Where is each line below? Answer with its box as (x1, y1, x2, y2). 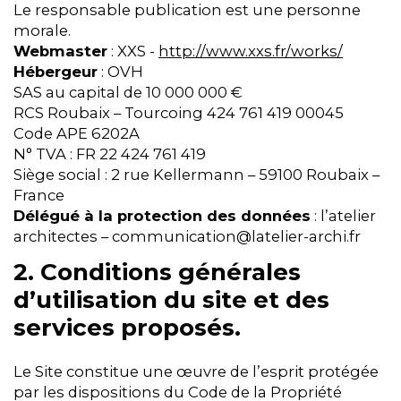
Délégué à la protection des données (13, 206, 311, 225)
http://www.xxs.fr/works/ (158, 41, 343, 60)
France (13, 185, 64, 204)
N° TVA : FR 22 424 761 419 (13, 144, 206, 163)
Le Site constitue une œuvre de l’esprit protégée (13, 363, 379, 381)
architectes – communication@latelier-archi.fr (13, 226, 361, 245)
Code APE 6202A (13, 124, 140, 142)
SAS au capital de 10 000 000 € (13, 82, 243, 101)
